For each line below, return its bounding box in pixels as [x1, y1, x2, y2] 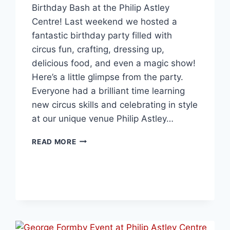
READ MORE [32, 137, 76, 146]
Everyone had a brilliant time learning [32, 85, 185, 96]
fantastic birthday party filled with [32, 30, 172, 41]
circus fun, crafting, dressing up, [32, 44, 165, 54]
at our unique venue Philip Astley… [32, 113, 174, 124]
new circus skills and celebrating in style [32, 99, 198, 110]
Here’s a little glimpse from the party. [32, 71, 184, 82]
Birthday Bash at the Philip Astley [32, 2, 170, 13]
